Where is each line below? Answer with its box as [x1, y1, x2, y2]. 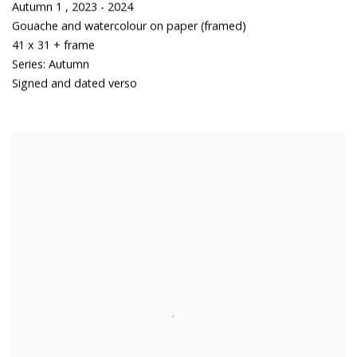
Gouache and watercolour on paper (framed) [12, 18, 246, 33]
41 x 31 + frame [12, 37, 95, 53]
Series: [12, 56, 45, 72]
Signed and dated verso [12, 75, 137, 91]
